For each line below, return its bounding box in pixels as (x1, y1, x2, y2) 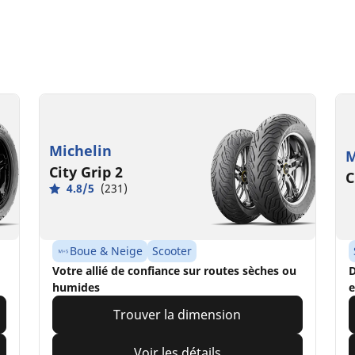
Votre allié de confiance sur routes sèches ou (52, 263, 297, 279)
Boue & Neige (70, 243, 143, 259)
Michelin (49, 141, 113, 161)
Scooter (152, 243, 193, 259)
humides (52, 280, 101, 296)
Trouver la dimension (113, 306, 242, 324)
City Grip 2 (49, 162, 124, 182)
